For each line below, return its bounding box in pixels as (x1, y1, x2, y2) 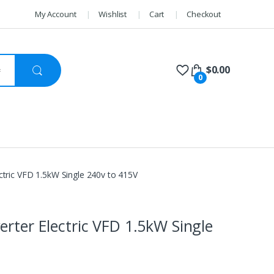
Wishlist (98, 9, 127, 20)
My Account (34, 9, 76, 20)
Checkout (187, 9, 221, 20)
